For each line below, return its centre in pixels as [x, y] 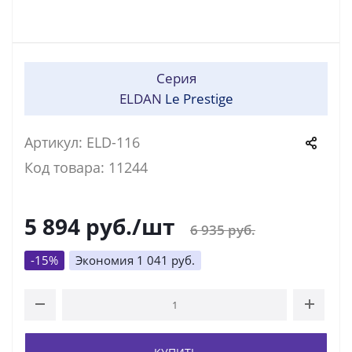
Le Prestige [199, 99]
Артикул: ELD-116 [82, 142]
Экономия [106, 260]
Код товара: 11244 [86, 167]
